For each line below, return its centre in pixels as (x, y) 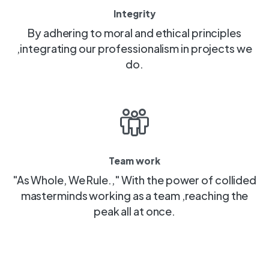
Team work (134, 160)
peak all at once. (134, 211)
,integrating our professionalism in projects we (134, 48)
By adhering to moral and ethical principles (134, 32)
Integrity (134, 13)
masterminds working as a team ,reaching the (134, 195)
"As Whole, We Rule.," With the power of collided (134, 180)
